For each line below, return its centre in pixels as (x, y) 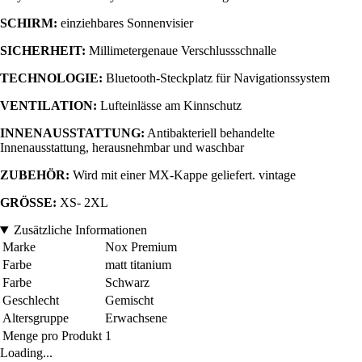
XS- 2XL (84, 203)
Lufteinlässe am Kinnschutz (169, 106)
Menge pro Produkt (52, 336)
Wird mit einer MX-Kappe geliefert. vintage (183, 175)
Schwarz (127, 283)
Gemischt (129, 301)
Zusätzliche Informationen (80, 230)
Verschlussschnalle (229, 51)
